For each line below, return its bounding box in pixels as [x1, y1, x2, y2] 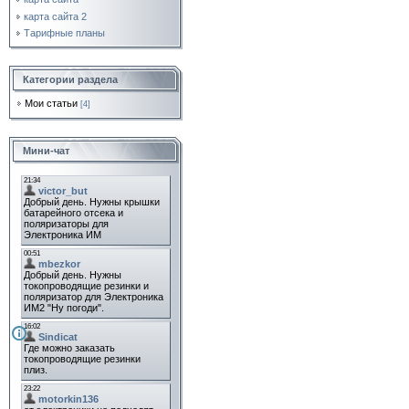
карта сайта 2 [24, 10, 87, 22]
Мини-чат [23, 145, 69, 156]
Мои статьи [25, 98, 78, 109]
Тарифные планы [24, 27, 105, 39]
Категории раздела [23, 74, 118, 85]
